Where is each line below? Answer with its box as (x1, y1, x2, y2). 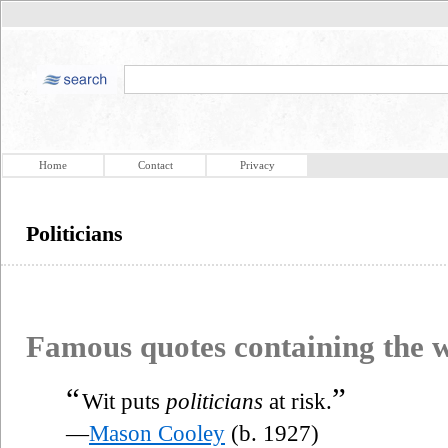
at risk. (263, 388, 332, 414)
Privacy (239, 159, 275, 171)
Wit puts (82, 388, 166, 414)
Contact (137, 159, 173, 171)
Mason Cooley (89, 420, 225, 446)
